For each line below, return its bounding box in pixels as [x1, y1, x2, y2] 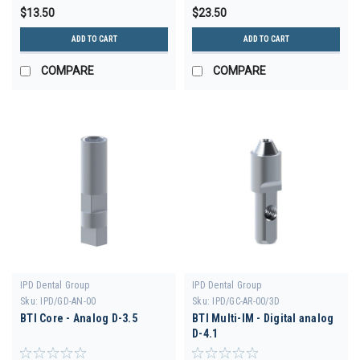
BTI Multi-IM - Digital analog [192, 311, 334, 325]
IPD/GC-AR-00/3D [212, 295, 280, 307]
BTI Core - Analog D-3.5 [20, 311, 137, 325]
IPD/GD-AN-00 [40, 295, 96, 307]
